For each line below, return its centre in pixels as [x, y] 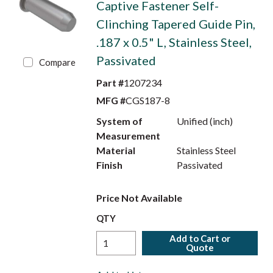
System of [119, 121]
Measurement [128, 136]
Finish [109, 165]
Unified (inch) [205, 121]
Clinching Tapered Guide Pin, [175, 24]
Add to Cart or [200, 238]
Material [115, 150]
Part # [110, 83]
